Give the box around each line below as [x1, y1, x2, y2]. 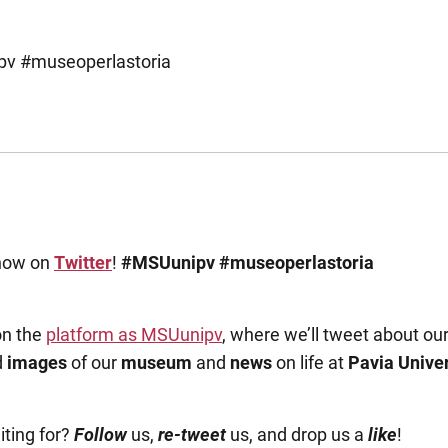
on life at [272, 352, 348, 373]
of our [67, 352, 121, 373]
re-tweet [158, 424, 226, 445]
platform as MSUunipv [46, 324, 222, 345]
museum [121, 352, 192, 373]
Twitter [54, 252, 112, 273]
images [7, 352, 67, 373]
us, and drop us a [226, 424, 368, 445]
